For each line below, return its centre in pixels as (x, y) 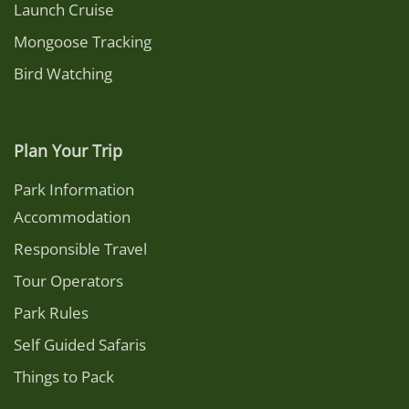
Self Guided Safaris (80, 345)
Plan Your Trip (68, 151)
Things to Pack (64, 377)
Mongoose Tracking (83, 42)
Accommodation (72, 217)
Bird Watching (63, 73)
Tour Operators (68, 281)
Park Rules (51, 313)
